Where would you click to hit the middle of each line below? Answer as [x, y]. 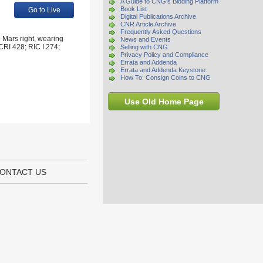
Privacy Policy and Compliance [164, 55]
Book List [134, 9]
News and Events [146, 39]
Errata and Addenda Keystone [163, 70]
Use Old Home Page [164, 102]
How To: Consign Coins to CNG [166, 77]
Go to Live [44, 10]
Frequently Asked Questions [161, 32]
